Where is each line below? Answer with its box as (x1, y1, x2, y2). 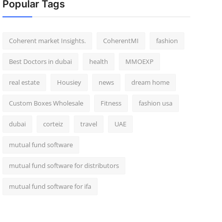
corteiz (43, 119, 63, 128)
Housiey (56, 78, 81, 87)
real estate (8, 78, 40, 87)
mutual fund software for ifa (8, 182, 91, 191)
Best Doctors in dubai (8, 57, 72, 66)
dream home (131, 78, 169, 87)
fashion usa (138, 99, 172, 108)
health (89, 57, 108, 66)
